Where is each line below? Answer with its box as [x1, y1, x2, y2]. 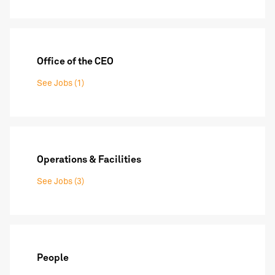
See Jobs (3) [37, 177, 84, 187]
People [37, 253, 69, 263]
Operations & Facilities [37, 155, 141, 165]
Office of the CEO [37, 56, 114, 67]
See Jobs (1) [37, 79, 84, 88]
